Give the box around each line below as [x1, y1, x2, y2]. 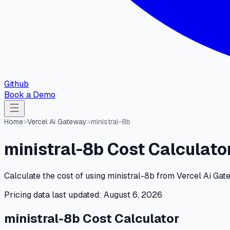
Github [4, 79, 29, 89]
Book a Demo [4, 89, 55, 100]
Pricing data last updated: [4, 189, 102, 201]
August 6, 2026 [104, 189, 162, 201]
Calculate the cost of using [4, 170, 107, 182]
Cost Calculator [80, 210, 179, 227]
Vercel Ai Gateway [27, 117, 87, 126]
